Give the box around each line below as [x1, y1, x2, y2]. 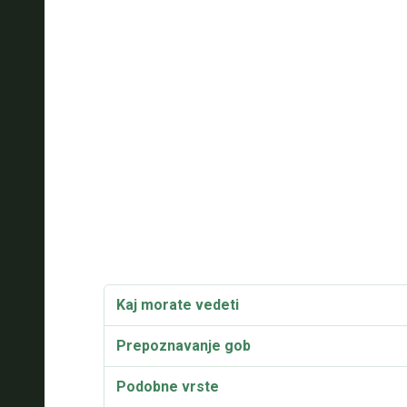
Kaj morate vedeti [115, 296, 239, 313]
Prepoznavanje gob [115, 337, 251, 354]
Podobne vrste [115, 378, 219, 395]
